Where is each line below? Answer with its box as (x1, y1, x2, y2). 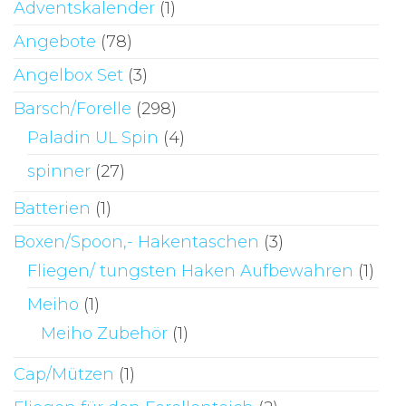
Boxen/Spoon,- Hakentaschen (14, 231, 259, 252)
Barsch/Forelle (14, 98, 131, 119)
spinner (27, 160, 91, 181)
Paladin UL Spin (27, 127, 159, 148)
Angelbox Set (14, 64, 123, 85)
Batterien (14, 198, 91, 218)
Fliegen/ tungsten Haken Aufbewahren (27, 260, 353, 281)
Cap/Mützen (14, 363, 114, 384)
